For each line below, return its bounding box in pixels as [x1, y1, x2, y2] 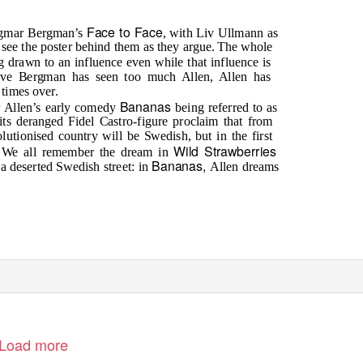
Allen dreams [210, 159, 280, 174]
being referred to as [175, 100, 278, 115]
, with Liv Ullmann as [162, 26, 278, 41]
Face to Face [87, 22, 163, 41]
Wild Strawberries [173, 141, 276, 160]
